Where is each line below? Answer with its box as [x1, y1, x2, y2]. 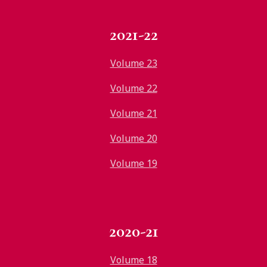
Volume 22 [110, 82, 157, 95]
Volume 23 [110, 57, 157, 70]
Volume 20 [110, 132, 157, 145]
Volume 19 [110, 157, 157, 170]
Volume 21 [110, 107, 157, 120]
